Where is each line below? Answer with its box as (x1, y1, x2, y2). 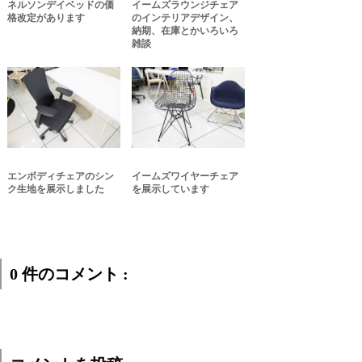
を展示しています (132, 183, 210, 196)
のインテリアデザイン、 (132, 12, 239, 24)
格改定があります (7, 12, 86, 24)
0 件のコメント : (10, 265, 128, 284)
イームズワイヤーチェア (132, 170, 239, 183)
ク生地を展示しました (7, 183, 105, 196)
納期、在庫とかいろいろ (132, 25, 239, 37)
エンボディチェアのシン (7, 170, 115, 183)
